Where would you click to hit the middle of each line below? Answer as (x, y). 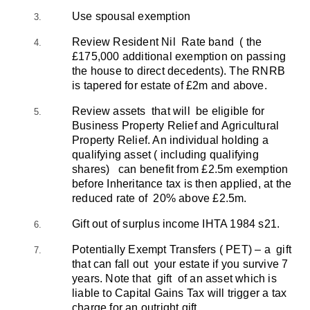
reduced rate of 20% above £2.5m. (159, 198)
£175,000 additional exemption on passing (179, 56)
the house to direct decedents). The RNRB (179, 71)
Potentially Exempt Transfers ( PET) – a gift (182, 249)
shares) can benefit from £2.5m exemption (180, 169)
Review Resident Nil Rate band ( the (167, 42)
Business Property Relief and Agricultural (176, 125)
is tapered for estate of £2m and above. (170, 85)
